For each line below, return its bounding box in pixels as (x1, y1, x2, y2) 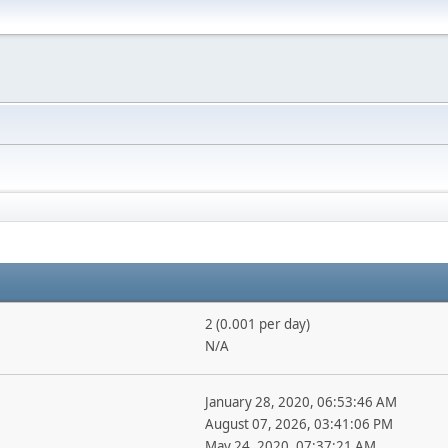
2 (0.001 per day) (204, 315, 310, 333)
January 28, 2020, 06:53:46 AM (204, 393, 397, 411)
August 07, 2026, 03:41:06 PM (204, 415, 393, 433)
